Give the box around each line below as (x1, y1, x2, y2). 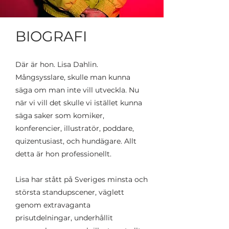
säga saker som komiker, (15, 111, 104, 120)
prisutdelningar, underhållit (15, 213, 113, 222)
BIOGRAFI (15, 28, 87, 45)
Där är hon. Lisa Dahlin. (15, 60, 98, 69)
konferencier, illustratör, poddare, (15, 124, 134, 133)
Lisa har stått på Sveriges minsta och (15, 175, 148, 184)
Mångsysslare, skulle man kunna (15, 73, 130, 82)
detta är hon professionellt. (15, 149, 113, 158)
